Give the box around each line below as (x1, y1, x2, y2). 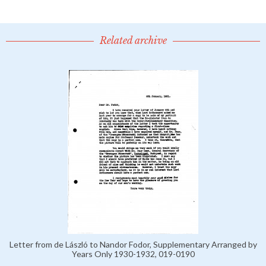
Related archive (99, 34, 167, 47)
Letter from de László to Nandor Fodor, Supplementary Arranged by (9, 239, 257, 250)
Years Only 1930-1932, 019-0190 (71, 249, 195, 259)
